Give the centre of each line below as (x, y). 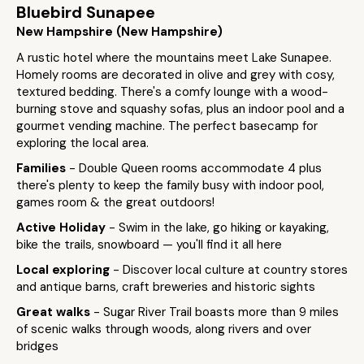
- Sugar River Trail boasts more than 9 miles (216, 312)
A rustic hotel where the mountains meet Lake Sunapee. (174, 58)
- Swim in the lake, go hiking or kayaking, (219, 227)
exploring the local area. (82, 143)
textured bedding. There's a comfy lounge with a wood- (172, 92)
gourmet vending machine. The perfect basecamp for (167, 126)
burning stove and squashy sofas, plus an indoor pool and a (180, 109)
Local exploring (65, 270)
